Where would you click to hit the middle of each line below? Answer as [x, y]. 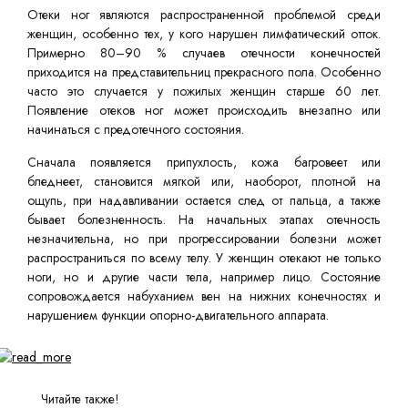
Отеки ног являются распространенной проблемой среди [204, 15]
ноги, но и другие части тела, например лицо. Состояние [204, 277]
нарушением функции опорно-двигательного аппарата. [178, 315]
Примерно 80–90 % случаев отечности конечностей [204, 53]
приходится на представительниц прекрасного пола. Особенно [204, 72]
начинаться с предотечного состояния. [136, 129]
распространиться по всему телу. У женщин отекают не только [204, 258]
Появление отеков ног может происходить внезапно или [204, 110]
